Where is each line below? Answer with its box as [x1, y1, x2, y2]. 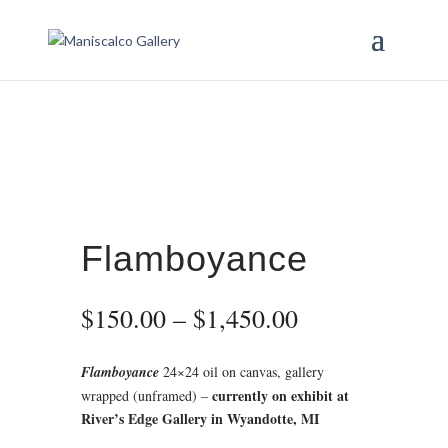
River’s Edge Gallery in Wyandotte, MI [80, 408, 319, 429]
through [296, 369, 378, 403]
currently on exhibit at [207, 385, 349, 406]
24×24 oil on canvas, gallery [162, 362, 324, 381]
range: [296, 323, 362, 357]
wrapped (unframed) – [80, 386, 208, 405]
